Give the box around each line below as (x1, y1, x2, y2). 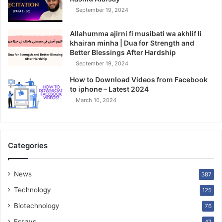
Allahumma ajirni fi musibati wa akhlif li (70, 29, 202, 38)
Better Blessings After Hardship (70, 48, 176, 57)
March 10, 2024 (76, 97, 116, 104)
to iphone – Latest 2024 (70, 85, 149, 94)
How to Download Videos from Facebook (70, 75, 208, 84)
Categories (8, 141, 48, 151)
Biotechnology (14, 202, 59, 210)
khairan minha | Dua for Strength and (70, 39, 194, 48)
